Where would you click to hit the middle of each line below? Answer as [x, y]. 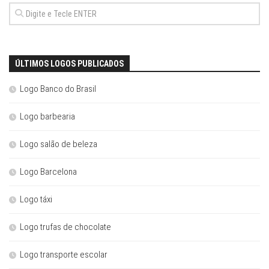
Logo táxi [36, 199]
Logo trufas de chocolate [65, 227]
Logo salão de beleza [59, 144]
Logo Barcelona [48, 171]
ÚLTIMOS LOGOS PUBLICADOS [69, 63]
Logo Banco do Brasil [58, 89]
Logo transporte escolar [64, 254]
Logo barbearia [47, 116]
